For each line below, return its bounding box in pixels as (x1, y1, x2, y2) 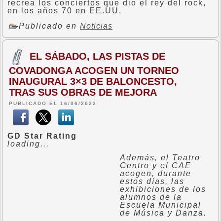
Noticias (80, 22, 112, 31)
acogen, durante (120, 169, 191, 178)
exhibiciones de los (120, 185, 206, 193)
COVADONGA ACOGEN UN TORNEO (9, 65, 179, 76)
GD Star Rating (7, 132, 77, 140)
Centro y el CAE (120, 161, 191, 170)
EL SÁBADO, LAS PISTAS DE (30, 50, 165, 62)
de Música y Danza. (120, 209, 207, 217)
